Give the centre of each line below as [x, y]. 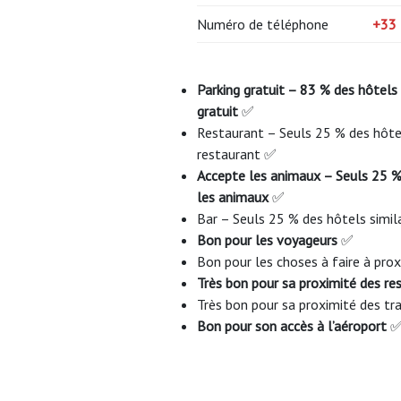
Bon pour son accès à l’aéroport [292, 326]
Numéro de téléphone [263, 25]
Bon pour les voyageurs [267, 240]
